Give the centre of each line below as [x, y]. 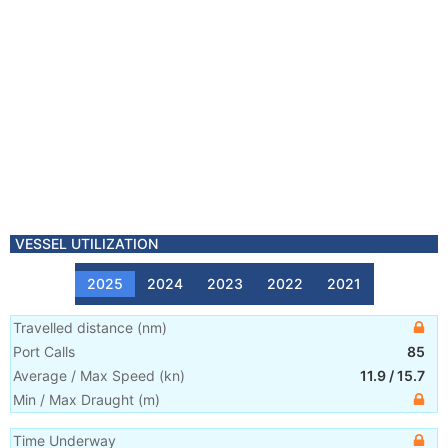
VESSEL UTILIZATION [86, 243]
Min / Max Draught [73, 399]
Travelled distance [73, 327]
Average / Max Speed [84, 375]
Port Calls [44, 351]
